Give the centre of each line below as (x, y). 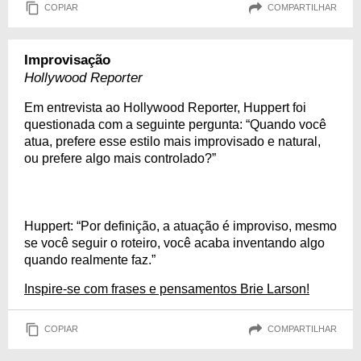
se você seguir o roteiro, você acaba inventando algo (174, 243)
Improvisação (67, 60)
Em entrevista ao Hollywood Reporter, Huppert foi (165, 107)
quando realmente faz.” (90, 259)
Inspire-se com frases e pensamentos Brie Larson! (167, 288)
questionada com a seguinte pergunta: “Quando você (175, 124)
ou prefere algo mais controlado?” (120, 158)
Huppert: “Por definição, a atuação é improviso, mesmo (180, 226)
